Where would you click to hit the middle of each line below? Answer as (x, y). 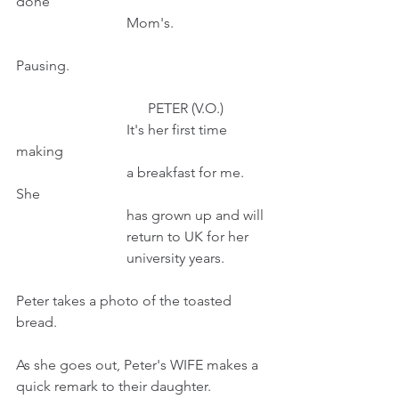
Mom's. (184, 23)
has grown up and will (195, 215)
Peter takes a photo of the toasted (126, 301)
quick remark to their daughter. (114, 386)
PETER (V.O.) (187, 108)
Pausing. (43, 65)
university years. (175, 258)
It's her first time (71, 130)
